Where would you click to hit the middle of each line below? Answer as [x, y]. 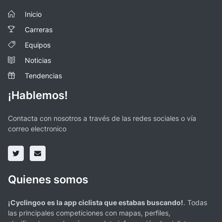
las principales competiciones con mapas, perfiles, [89, 213]
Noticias [38, 60]
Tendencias [43, 75]
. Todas [195, 202]
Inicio [33, 14]
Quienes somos [48, 179]
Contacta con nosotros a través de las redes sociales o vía [102, 118]
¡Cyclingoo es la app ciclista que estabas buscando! [96, 202]
